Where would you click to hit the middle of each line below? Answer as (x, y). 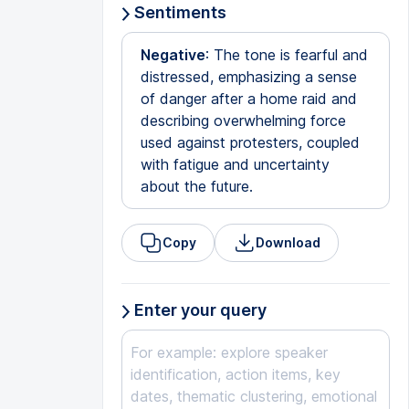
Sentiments (178, 12)
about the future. (196, 186)
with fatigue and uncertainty (235, 164)
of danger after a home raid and (248, 99)
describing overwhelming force (243, 121)
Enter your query (198, 310)
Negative (173, 55)
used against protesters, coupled (250, 142)
